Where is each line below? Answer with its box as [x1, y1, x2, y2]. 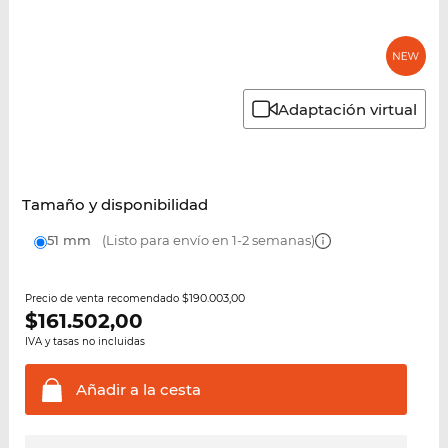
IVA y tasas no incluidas [24, 335, 145, 349]
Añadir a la [75, 380, 156, 400]
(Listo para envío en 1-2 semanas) [98, 232, 315, 249]
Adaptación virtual [278, 99, 418, 119]
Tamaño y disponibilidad [21, 195, 208, 215]
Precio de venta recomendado [24, 292, 182, 306]
